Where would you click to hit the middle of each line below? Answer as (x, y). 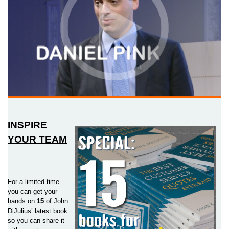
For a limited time (33, 182)
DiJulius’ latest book (38, 211)
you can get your (32, 191)
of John (56, 201)
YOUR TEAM (37, 139)
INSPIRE (27, 125)
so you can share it (36, 221)
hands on (21, 201)
